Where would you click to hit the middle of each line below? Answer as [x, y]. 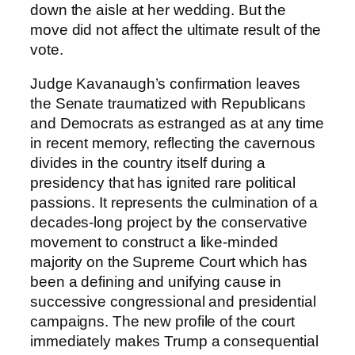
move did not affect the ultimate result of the [176, 29]
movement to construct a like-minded [154, 242]
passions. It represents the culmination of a [174, 203]
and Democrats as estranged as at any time [177, 124]
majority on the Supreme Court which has [169, 262]
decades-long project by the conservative [169, 223]
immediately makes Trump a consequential [175, 342]
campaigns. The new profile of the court [163, 322]
